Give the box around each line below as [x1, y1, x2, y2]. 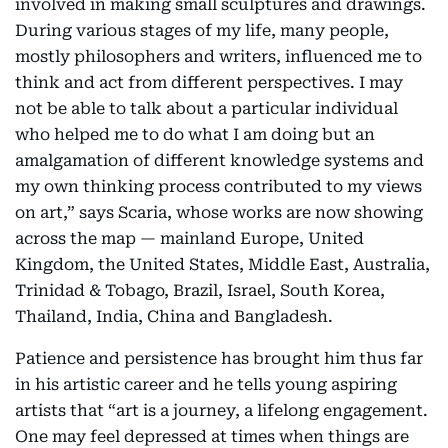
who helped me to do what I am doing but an [15, 125, 375, 144]
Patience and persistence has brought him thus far [15, 349, 423, 368]
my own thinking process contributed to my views [15, 177, 422, 196]
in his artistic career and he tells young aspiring [15, 375, 397, 394]
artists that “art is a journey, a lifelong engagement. [15, 401, 428, 420]
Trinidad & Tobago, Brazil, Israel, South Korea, [15, 281, 385, 300]
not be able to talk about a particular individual [15, 99, 398, 118]
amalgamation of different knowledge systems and [15, 151, 424, 170]
